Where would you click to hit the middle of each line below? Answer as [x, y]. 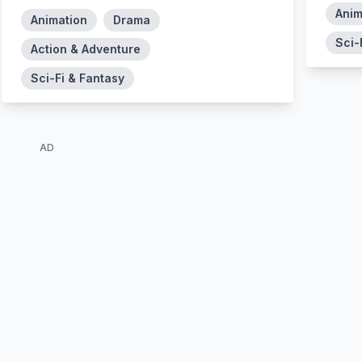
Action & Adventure [85, 48]
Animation [59, 19]
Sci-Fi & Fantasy [77, 78]
